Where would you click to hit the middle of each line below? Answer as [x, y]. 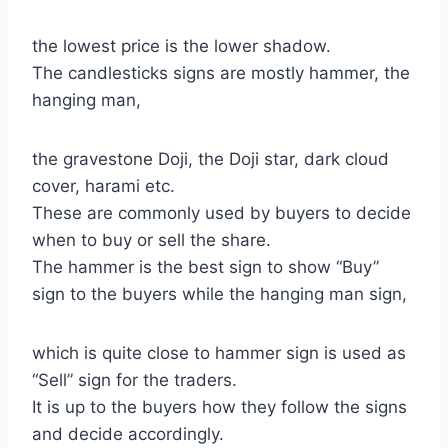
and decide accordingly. [128, 434]
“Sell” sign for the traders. [134, 380]
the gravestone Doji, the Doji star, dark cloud [210, 159]
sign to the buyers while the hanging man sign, [219, 294]
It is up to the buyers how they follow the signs [219, 407]
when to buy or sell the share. [151, 240]
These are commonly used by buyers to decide [221, 213]
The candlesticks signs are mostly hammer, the [221, 73]
